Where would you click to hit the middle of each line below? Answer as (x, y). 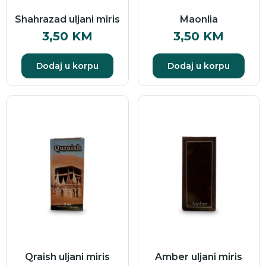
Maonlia (199, 19)
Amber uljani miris (199, 257)
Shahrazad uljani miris (67, 19)
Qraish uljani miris (67, 257)
